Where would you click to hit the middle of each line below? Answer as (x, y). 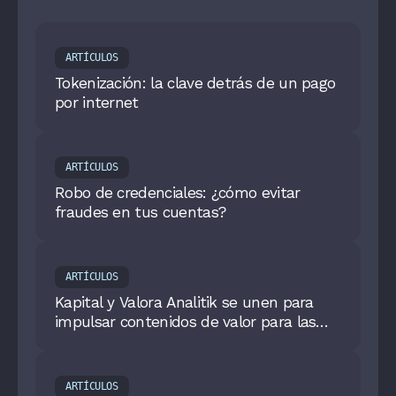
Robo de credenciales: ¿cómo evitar (178, 192)
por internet (97, 102)
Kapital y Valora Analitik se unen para (184, 302)
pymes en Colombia (124, 341)
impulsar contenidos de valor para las (186, 321)
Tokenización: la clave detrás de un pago (195, 83)
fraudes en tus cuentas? (141, 212)
